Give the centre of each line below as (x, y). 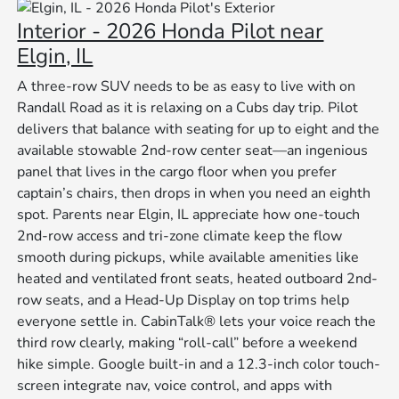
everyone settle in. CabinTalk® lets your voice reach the (197, 322)
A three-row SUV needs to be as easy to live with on (187, 87)
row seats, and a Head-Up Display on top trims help (183, 301)
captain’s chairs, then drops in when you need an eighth (194, 194)
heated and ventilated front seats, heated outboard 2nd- (198, 279)
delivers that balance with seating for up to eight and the (199, 130)
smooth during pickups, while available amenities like (188, 258)
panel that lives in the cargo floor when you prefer (177, 172)
